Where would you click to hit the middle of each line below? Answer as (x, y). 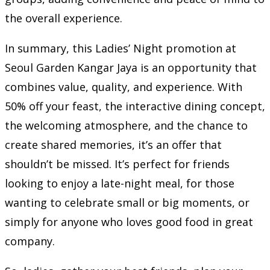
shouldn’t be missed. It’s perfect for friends (117, 164)
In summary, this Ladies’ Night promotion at (121, 48)
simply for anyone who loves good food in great (129, 221)
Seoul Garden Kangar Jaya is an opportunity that (131, 67)
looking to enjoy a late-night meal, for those (120, 183)
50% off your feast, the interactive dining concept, (135, 106)
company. (30, 241)
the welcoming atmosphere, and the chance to (126, 125)
